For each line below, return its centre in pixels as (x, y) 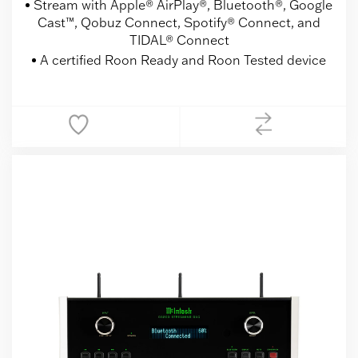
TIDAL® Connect (179, 40)
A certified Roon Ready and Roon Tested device (183, 60)
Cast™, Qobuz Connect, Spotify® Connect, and (179, 23)
